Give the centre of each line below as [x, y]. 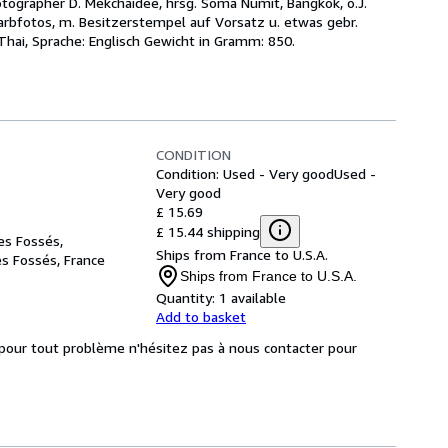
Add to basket [201, 316]
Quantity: [185, 297]
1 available [252, 297]
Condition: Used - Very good [245, 173]
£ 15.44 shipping [208, 231]
